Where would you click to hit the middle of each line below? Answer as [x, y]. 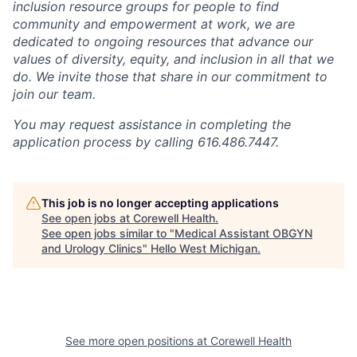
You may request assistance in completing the [152, 124]
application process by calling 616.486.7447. [146, 141]
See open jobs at [87, 218]
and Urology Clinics [92, 248]
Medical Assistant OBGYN [243, 233]
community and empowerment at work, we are [154, 24]
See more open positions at [138, 340]
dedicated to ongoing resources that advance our [163, 41]
